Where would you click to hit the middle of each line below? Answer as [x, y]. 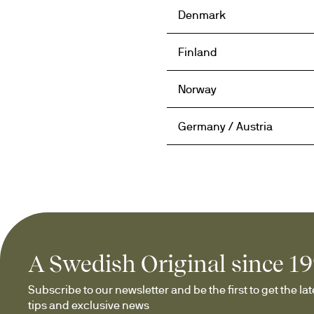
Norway [197, 89]
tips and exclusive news [89, 305]
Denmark [202, 15]
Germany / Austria [225, 126]
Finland [198, 52]
